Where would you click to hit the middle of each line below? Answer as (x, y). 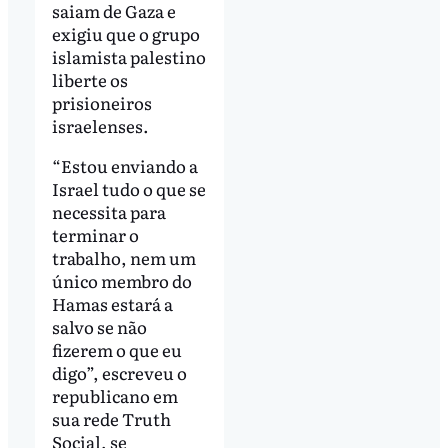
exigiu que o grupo (125, 34)
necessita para (108, 212)
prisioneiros (101, 103)
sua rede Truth (111, 419)
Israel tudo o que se (128, 189)
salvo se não (99, 327)
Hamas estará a (112, 304)
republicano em (114, 396)
